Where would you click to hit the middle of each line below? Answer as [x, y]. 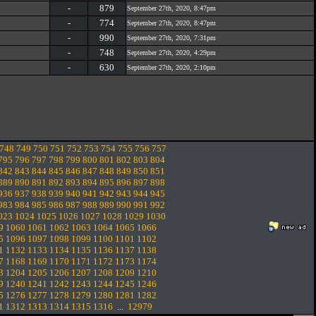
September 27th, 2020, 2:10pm [171, 67]
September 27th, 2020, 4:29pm [171, 53]
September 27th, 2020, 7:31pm [171, 38]
